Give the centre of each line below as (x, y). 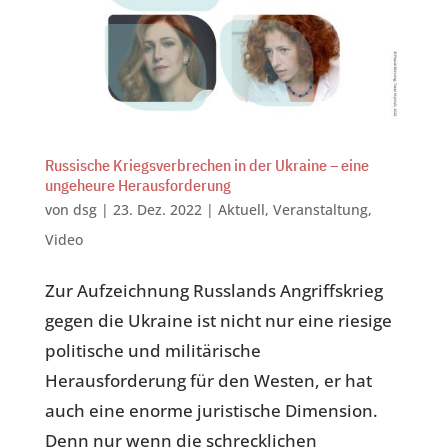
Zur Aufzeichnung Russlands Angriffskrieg (213, 291)
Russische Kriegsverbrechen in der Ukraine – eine (206, 165)
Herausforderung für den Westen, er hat (208, 381)
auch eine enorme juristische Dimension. (211, 411)
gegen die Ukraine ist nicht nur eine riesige (218, 321)
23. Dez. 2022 (157, 210)
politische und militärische (152, 351)
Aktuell (241, 210)
